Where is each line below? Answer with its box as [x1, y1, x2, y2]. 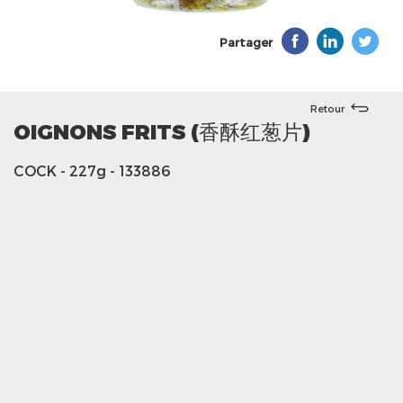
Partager [219, 35, 273, 49]
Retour [310, 102, 345, 114]
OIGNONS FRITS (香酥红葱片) [13, 119, 310, 143]
